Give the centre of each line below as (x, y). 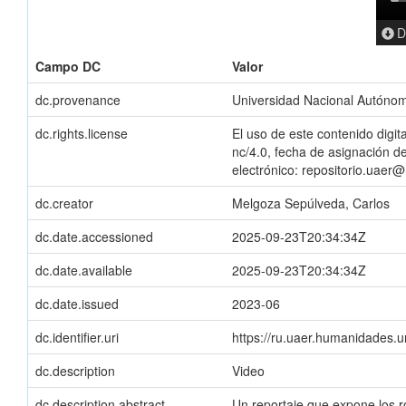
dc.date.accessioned (94, 237)
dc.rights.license (82, 134)
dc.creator (64, 203)
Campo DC (68, 67)
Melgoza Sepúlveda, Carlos (311, 203)
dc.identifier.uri (77, 338)
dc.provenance (78, 100)
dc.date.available (84, 271)
